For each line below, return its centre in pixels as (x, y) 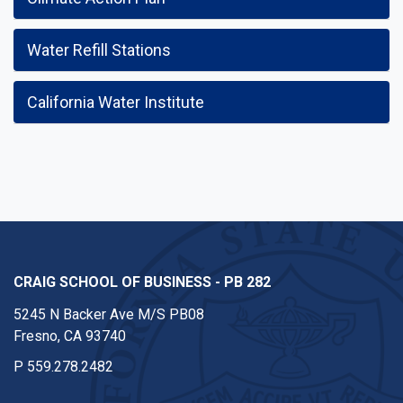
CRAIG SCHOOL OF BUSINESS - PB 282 (142, 282)
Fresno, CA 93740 (70, 336)
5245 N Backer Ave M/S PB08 (109, 314)
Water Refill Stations (99, 50)
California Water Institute (116, 102)
